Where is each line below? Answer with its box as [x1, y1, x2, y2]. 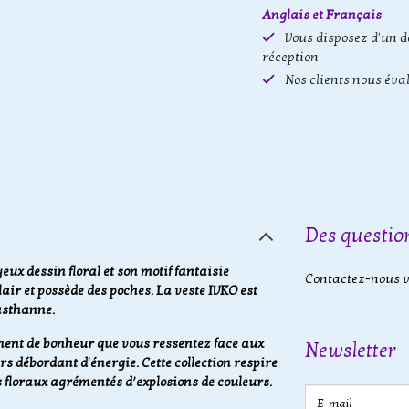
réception [262, 49, 319, 65]
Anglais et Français [262, 7, 382, 23]
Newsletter [305, 339, 396, 362]
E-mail [283, 376, 326, 392]
